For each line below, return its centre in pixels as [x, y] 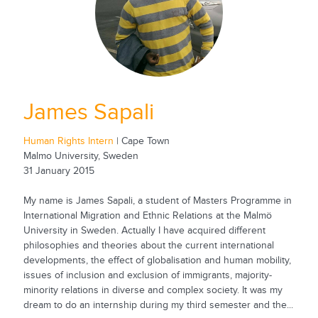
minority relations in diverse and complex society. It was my [153, 290]
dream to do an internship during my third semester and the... [158, 305]
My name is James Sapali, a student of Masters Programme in [157, 201]
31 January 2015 [59, 171]
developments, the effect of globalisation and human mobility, [157, 260]
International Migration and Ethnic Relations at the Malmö [147, 215]
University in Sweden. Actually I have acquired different [144, 230]
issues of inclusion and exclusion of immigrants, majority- [147, 275]
